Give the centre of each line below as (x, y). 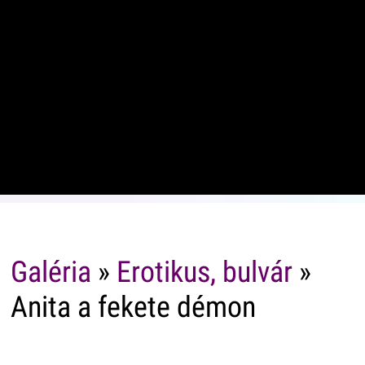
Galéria (51, 273)
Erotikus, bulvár (204, 273)
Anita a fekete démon (133, 308)
